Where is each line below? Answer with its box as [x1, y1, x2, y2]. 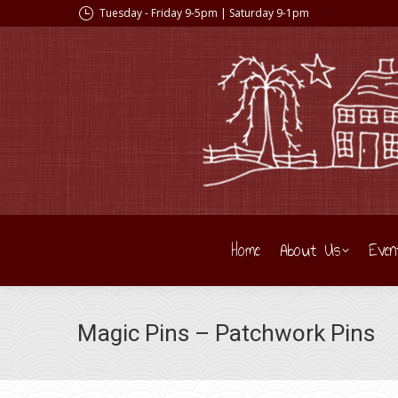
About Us [280, 236, 340, 264]
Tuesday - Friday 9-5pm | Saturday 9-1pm [99, 5, 309, 20]
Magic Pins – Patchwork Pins [77, 320, 375, 346]
